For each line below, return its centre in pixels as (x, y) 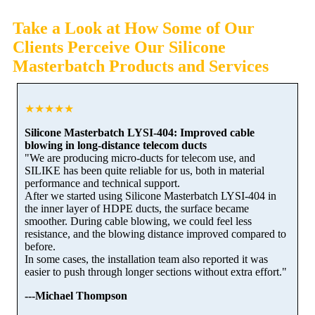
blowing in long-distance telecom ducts (116, 145)
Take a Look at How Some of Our (134, 28)
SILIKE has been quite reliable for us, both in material (144, 170)
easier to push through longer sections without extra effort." (156, 271)
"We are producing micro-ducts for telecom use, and (140, 157)
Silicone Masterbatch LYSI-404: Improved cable (140, 132)
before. (40, 246)
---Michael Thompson (76, 295)
